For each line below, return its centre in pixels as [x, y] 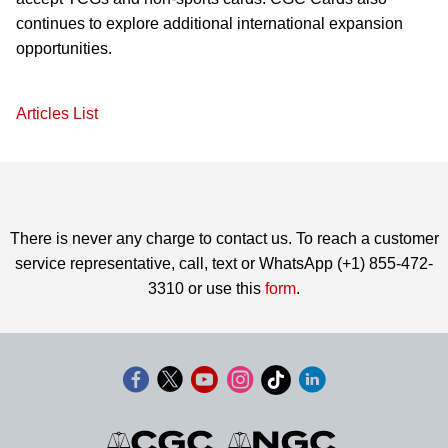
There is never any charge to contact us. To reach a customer [224, 238]
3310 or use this [206, 288]
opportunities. [64, 48]
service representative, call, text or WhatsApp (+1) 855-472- [224, 263]
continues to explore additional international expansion [209, 23]
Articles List [57, 113]
